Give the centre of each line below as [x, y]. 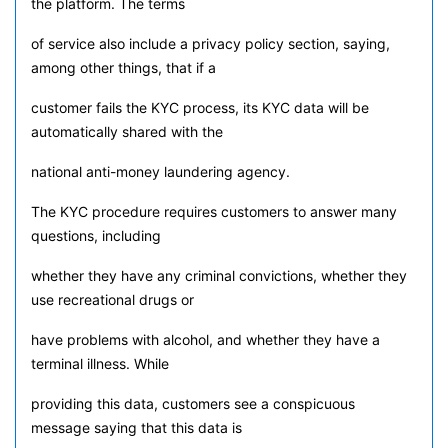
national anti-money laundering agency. [160, 171]
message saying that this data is [136, 427]
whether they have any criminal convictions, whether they [219, 275]
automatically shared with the [127, 131]
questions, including [96, 235]
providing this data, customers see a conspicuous [193, 403]
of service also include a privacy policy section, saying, [210, 43]
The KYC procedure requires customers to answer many [214, 211]
